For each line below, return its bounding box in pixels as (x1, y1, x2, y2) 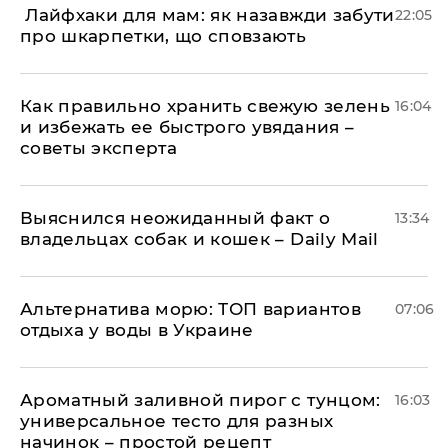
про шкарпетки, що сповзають (20, 25, 307, 46)
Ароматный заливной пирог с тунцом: (20, 389, 381, 410)
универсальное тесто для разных (20, 410, 334, 431)
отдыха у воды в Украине (20, 319, 254, 340)
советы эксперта (20, 137, 178, 158)
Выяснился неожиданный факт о (20, 207, 331, 228)
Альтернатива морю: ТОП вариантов (20, 298, 361, 319)
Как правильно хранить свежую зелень (20, 95, 390, 116)
